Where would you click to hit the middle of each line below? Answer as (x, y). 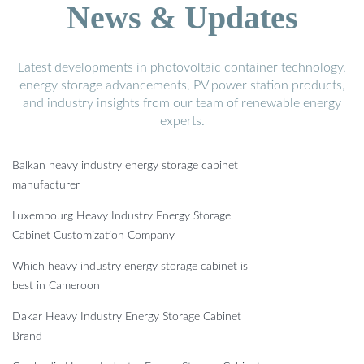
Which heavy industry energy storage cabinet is (130, 267)
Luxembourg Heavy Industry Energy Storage (121, 217)
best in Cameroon (56, 286)
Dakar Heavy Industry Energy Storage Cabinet (127, 317)
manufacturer (46, 186)
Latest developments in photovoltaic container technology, (182, 68)
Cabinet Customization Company (93, 236)
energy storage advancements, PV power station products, (182, 86)
